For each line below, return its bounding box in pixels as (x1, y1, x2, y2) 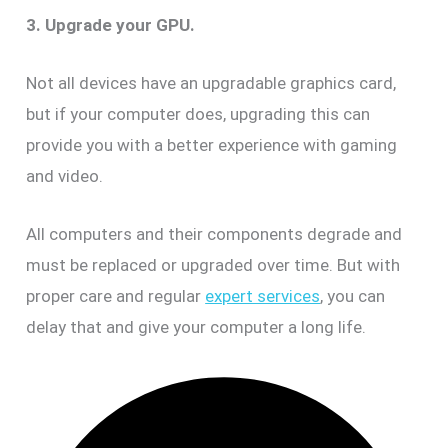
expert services (205, 286, 321, 307)
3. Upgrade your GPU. (26, 15, 196, 36)
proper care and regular (26, 286, 206, 307)
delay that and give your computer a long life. (26, 317, 367, 338)
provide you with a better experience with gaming (26, 135, 398, 156)
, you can (320, 286, 386, 307)
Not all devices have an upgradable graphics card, (26, 73, 397, 94)
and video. (26, 166, 104, 187)
